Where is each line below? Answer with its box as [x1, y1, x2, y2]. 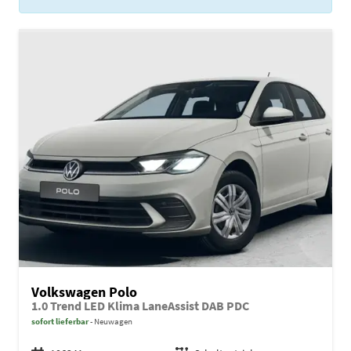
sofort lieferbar [31, 315, 89, 327]
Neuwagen [92, 315, 132, 327]
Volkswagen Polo [31, 282, 137, 301]
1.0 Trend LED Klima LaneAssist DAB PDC [31, 298, 249, 313]
